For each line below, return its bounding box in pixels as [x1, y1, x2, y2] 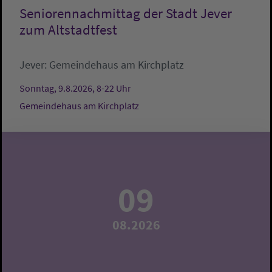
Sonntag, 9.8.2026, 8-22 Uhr [19, 82, 131, 95]
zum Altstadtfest [19, 21, 117, 39]
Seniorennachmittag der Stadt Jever [19, 5, 232, 22]
